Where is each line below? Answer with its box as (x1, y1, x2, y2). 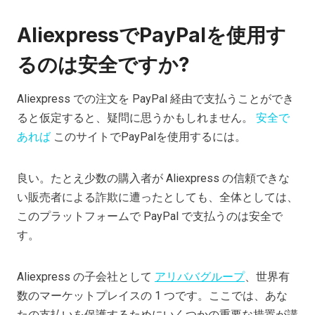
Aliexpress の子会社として (17, 269, 155, 283)
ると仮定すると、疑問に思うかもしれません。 (17, 110, 256, 124)
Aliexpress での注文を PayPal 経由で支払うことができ (17, 91, 294, 105)
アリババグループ (155, 269, 245, 283)
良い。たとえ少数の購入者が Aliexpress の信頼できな (17, 171, 290, 185)
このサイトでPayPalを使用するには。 (51, 129, 246, 143)
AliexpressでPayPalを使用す (17, 22, 286, 47)
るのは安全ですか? (17, 52, 190, 77)
